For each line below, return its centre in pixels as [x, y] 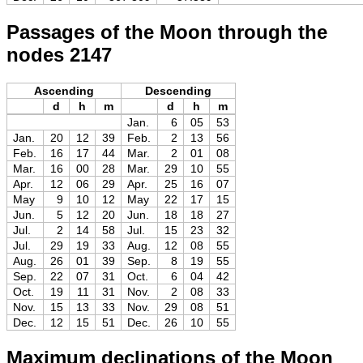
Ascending [64, 90]
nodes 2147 [59, 54]
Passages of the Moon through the [167, 32]
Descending [178, 90]
